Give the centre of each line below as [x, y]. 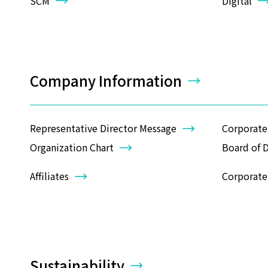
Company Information [106, 80]
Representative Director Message [103, 128]
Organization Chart [72, 147]
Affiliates [49, 176]
